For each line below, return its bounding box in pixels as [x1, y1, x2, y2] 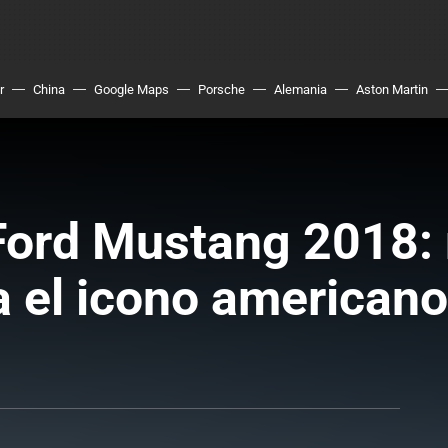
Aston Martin [356, 82, 428, 97]
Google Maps [94, 82, 169, 97]
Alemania [274, 82, 327, 97]
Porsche [198, 82, 245, 97]
